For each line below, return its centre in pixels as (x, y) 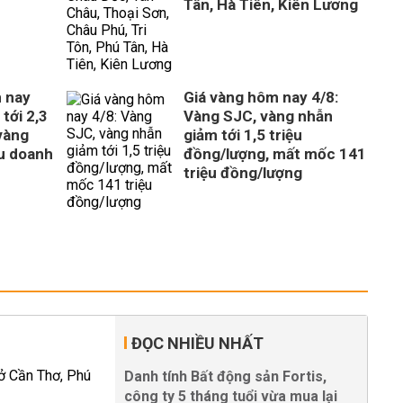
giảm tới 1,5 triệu (243, 135)
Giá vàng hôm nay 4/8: (261, 97)
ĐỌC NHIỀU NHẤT (197, 343)
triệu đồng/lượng (243, 173)
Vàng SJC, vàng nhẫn (258, 116)
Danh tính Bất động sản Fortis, (225, 376)
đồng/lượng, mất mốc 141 (275, 154)
